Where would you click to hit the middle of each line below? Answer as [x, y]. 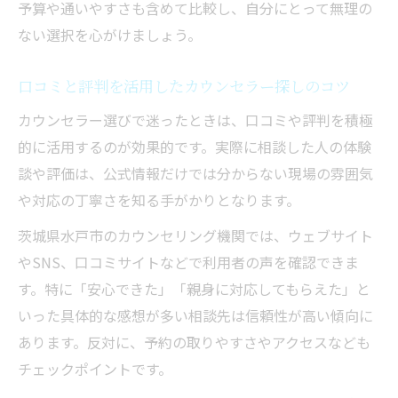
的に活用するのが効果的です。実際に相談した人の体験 [195, 147]
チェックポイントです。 [95, 369]
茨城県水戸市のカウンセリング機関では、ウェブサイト [195, 236]
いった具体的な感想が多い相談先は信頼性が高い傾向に [195, 316]
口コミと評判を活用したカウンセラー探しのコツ [184, 86]
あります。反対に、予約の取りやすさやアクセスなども [194, 342]
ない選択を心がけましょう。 [110, 35]
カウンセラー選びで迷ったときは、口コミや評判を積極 [195, 120]
